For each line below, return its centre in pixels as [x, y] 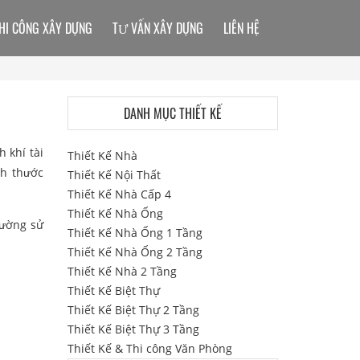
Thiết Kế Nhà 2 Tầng [122, 271]
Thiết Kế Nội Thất [114, 175]
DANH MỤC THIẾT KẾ [172, 113]
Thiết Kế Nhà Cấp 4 [119, 194]
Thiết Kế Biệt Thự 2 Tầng [133, 310]
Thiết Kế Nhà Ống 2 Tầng [135, 252]
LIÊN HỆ [241, 28]
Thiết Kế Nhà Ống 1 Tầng [135, 233]
